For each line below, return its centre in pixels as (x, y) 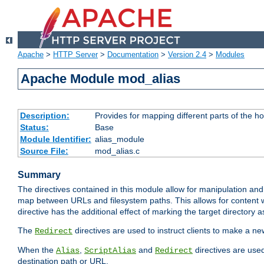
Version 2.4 (187, 55)
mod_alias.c (117, 151)
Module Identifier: (55, 139)
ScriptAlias (110, 251)
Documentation (133, 55)
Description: (44, 116)
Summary (39, 175)
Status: (34, 128)
